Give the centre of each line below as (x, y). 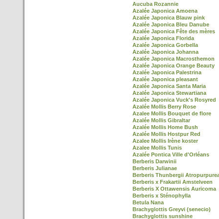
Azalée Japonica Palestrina (167, 72)
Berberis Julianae (155, 168)
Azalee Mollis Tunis (157, 148)
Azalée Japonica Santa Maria (169, 86)
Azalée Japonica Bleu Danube (171, 24)
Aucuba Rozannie (155, 4)
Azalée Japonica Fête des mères (174, 31)
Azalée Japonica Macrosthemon (174, 59)
